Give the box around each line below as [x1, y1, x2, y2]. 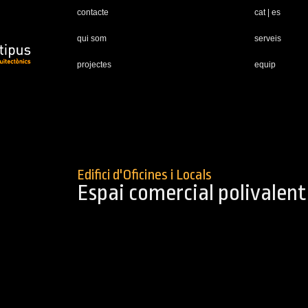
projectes [77, 60, 111, 69]
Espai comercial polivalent [77, 180, 306, 206]
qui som [77, 34, 107, 43]
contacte [77, 8, 109, 17]
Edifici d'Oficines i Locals [77, 166, 212, 183]
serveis [254, 34, 281, 43]
